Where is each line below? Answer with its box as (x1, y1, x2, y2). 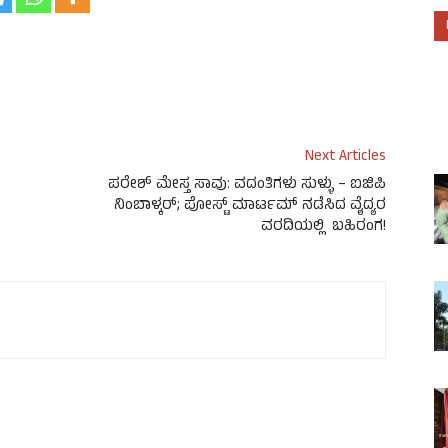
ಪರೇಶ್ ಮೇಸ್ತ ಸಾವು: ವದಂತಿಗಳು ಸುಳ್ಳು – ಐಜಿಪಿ (108, 173, 386, 199)
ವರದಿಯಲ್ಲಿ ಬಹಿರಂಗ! (261, 215, 386, 241)
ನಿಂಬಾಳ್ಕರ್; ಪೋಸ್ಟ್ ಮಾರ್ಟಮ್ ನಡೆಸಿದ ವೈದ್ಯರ (114, 194, 386, 220)
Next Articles (305, 145, 386, 171)
